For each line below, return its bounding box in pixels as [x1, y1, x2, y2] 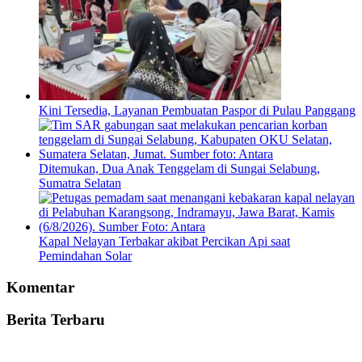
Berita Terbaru [6, 311, 105, 329]
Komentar [6, 278, 74, 296]
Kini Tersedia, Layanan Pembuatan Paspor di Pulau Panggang [39, 103, 356, 117]
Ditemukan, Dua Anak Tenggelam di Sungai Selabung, [39, 161, 320, 175]
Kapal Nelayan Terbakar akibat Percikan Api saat [39, 234, 290, 248]
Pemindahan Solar [39, 248, 132, 263]
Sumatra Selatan [39, 175, 121, 190]
